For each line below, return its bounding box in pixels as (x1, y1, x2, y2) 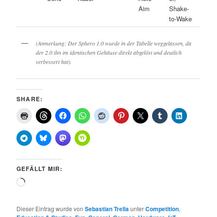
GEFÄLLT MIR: (16, 164, 63, 173)
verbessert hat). (36, 58, 72, 66)
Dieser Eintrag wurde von (16, 204, 85, 213)
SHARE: (16, 94, 43, 103)
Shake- (169, 3, 189, 13)
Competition (145, 204, 179, 213)
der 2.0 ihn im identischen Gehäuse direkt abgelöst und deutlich (36, 48, 182, 57)
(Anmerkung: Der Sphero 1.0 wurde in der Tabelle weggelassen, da (36, 39, 192, 47)
